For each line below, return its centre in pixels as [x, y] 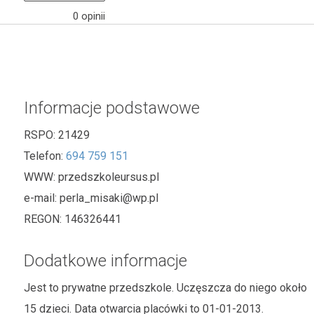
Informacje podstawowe [112, 108]
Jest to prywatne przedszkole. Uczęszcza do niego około [165, 288]
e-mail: [42, 198]
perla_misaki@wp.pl [109, 198]
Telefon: [45, 156]
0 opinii [89, 16]
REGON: [44, 219]
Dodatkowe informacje [105, 261]
